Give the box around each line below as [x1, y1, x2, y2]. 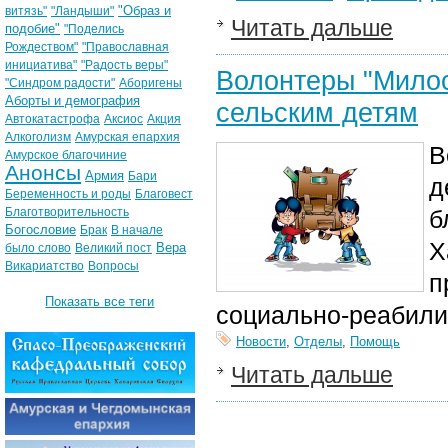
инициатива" [5, 58, 77, 72]
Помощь [350, 334, 400, 349]
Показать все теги [45, 294, 155, 309]
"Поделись [64, 22, 124, 36]
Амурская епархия [75, 130, 180, 144]
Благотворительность [5, 205, 129, 219]
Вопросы [88, 259, 139, 273]
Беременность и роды [5, 187, 131, 201]
